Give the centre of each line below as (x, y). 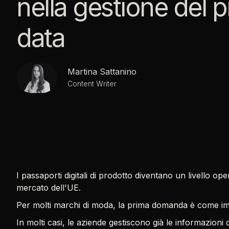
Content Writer (92, 84)
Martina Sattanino (102, 72)
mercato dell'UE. (49, 188)
